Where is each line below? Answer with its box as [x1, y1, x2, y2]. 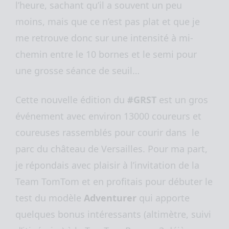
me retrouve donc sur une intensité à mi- [15, 32, 193, 44]
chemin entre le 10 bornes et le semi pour [15, 48, 197, 61]
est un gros [159, 94, 208, 106]
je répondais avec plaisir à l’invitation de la [15, 159, 199, 172]
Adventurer [84, 192, 136, 204]
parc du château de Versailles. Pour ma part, [15, 143, 208, 155]
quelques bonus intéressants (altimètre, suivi [15, 208, 211, 221]
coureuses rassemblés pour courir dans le [15, 126, 199, 139]
